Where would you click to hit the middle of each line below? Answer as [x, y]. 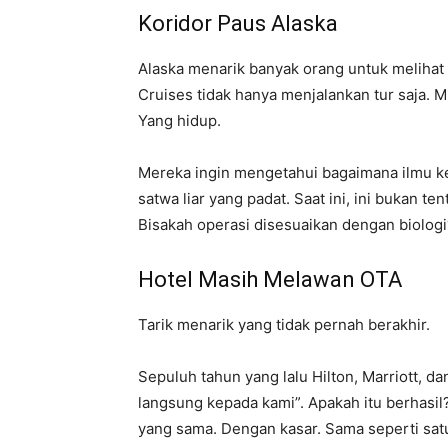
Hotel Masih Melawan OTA [270, 279]
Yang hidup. [179, 120]
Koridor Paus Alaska [238, 23]
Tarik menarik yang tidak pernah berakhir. [284, 324]
